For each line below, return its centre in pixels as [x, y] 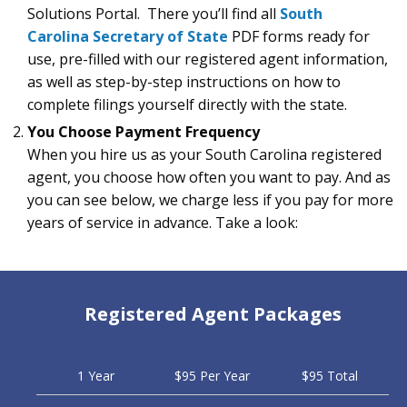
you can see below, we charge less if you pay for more [210, 200]
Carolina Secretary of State [128, 37]
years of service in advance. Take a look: [163, 223]
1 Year [95, 376]
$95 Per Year [212, 376]
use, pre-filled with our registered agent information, [208, 60]
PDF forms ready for [299, 37]
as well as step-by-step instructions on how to [184, 82]
